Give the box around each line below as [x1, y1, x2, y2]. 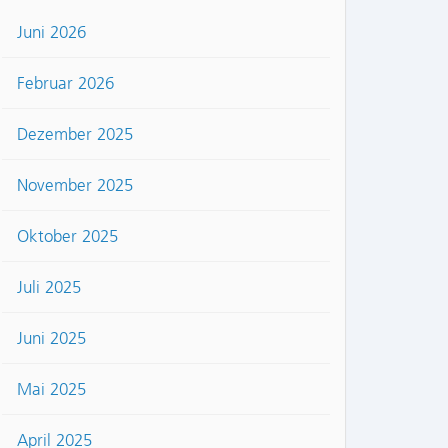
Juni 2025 [17, 328, 86, 349]
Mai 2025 [17, 379, 86, 400]
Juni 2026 [17, 22, 86, 43]
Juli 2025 [17, 277, 81, 298]
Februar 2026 [17, 73, 114, 94]
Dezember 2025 [17, 124, 133, 145]
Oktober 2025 [17, 226, 118, 247]
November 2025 [17, 175, 133, 196]
